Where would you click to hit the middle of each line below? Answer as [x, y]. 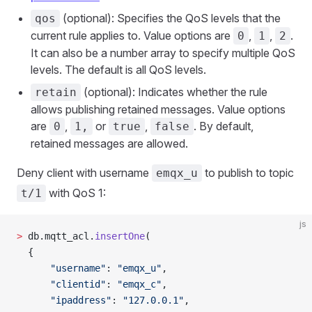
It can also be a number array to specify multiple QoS [163, 53]
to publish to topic [248, 173]
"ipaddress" [64, 300]
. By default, [224, 126]
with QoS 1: [76, 193]
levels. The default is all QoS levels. [118, 70]
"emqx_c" [139, 284]
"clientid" [61, 284]
